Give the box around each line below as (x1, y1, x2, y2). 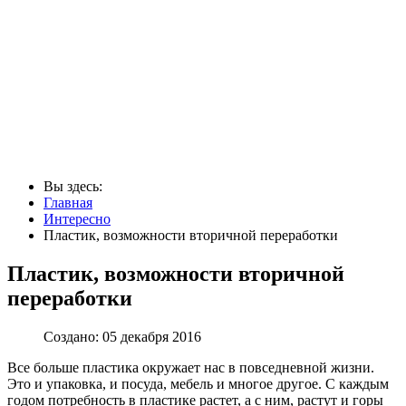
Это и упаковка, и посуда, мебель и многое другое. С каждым (7, 375, 389, 391)
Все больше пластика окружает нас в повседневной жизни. (7, 359, 374, 375)
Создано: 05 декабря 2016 (43, 328, 201, 344)
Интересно (43, 210, 111, 227)
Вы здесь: (43, 178, 110, 194)
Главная (43, 194, 92, 210)
